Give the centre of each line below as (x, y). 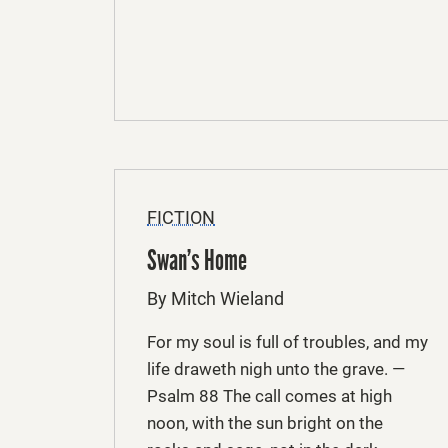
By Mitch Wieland (215, 298)
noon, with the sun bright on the (265, 422)
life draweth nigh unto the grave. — (276, 368)
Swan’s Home (197, 260)
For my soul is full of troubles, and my (287, 341)
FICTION (181, 217)
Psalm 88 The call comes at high (269, 395)
